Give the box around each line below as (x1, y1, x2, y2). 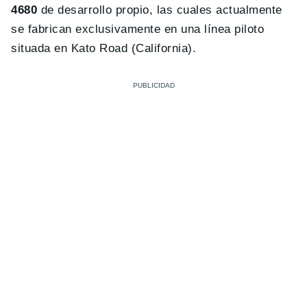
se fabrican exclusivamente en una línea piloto (11, 23, 265, 36)
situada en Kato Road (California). (11, 42, 197, 56)
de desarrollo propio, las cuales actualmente (37, 3, 282, 17)
